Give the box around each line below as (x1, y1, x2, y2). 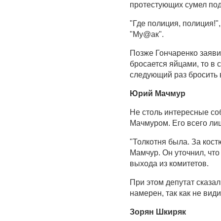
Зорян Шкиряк (130, 208, 186, 217)
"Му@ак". (130, 30, 164, 39)
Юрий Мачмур (130, 89, 185, 98)
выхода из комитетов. (130, 159, 209, 168)
